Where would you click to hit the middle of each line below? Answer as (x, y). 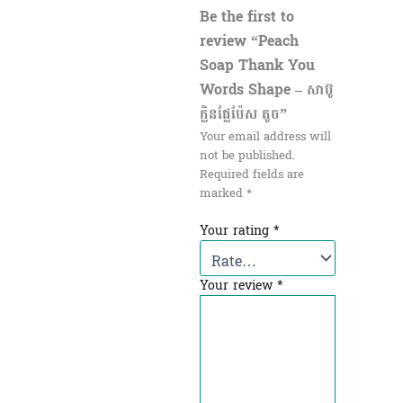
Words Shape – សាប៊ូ (266, 90)
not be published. (247, 156)
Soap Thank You (257, 66)
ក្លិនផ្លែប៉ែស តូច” (243, 115)
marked (223, 193)
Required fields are (251, 175)
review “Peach (249, 42)
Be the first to (246, 18)
